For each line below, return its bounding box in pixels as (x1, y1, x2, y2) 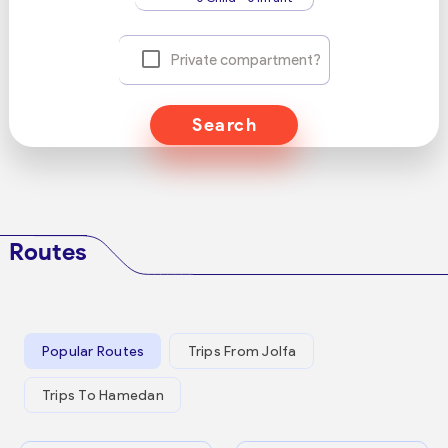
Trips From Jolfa (187, 342, 297, 360)
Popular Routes (41, 342, 145, 360)
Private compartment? (170, 51, 321, 69)
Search (191, 114, 258, 136)
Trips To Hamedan (41, 386, 164, 404)
